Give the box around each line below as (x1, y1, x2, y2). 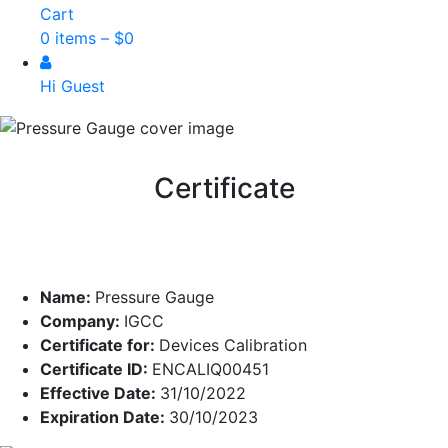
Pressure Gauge (95, 286, 214, 307)
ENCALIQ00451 (152, 358, 269, 379)
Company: (40, 310, 124, 331)
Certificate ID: (40, 358, 152, 379)
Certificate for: (40, 334, 159, 355)
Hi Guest (40, 76, 105, 96)
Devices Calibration (159, 334, 307, 355)
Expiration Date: (40, 406, 169, 427)
